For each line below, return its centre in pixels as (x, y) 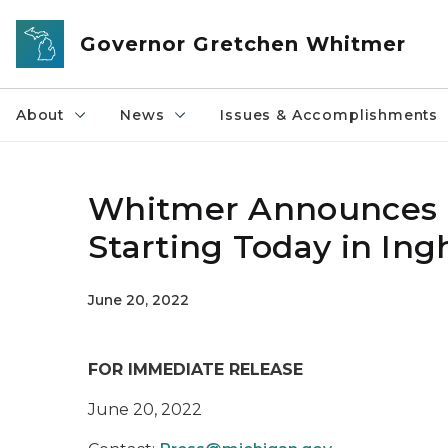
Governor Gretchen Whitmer (243, 44)
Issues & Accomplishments (329, 115)
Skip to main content (90, 21)
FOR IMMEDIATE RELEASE (195, 369)
